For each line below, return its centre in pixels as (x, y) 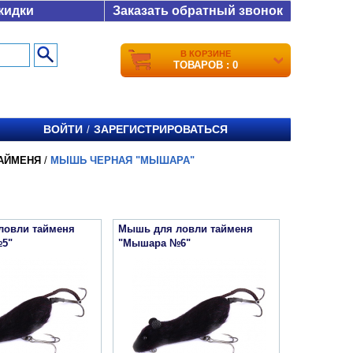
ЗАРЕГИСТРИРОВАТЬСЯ (161, 129)
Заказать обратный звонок (198, 11)
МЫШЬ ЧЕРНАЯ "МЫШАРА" (123, 160)
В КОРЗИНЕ (206, 54)
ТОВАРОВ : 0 (206, 65)
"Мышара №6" (154, 243)
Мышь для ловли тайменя (186, 229)
